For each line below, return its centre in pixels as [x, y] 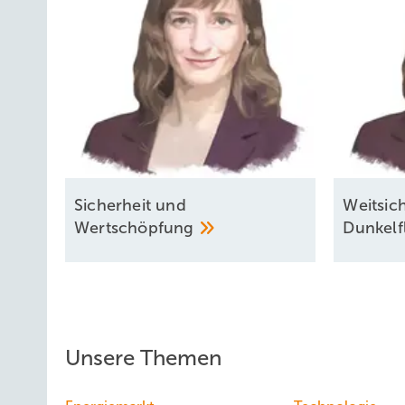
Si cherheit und [130, 206]
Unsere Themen [143, 358]
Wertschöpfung [137, 228]
